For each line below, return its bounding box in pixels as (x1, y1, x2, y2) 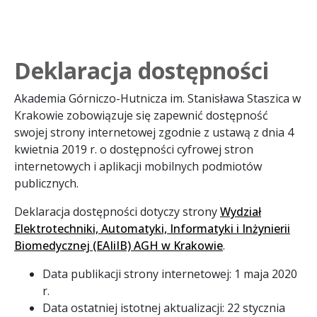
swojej (14, 124, 50, 140)
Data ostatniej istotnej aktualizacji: (42, 299, 227, 316)
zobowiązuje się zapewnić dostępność (64, 107, 268, 123)
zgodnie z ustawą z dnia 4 (156, 124, 294, 140)
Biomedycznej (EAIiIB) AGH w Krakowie (14, 237, 223, 253)
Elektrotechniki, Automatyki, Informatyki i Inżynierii (14, 220, 290, 236)
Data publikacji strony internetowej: (42, 265, 234, 282)
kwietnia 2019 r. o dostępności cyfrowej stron (14, 141, 253, 157)
